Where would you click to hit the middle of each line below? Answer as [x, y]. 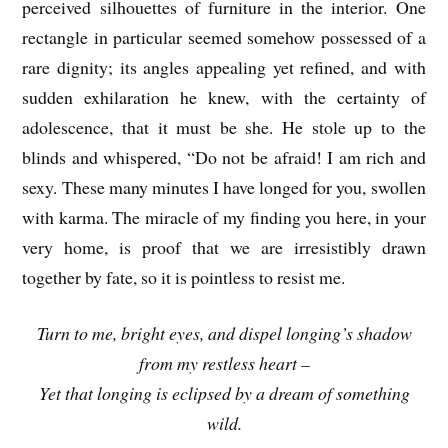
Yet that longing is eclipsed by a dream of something [224, 393]
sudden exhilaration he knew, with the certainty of [224, 96]
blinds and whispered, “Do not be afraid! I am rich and [224, 156]
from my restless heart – [224, 363]
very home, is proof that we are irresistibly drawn [224, 246]
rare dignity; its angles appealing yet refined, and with [224, 66]
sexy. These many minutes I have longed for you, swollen [224, 186]
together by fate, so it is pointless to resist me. [184, 276]
